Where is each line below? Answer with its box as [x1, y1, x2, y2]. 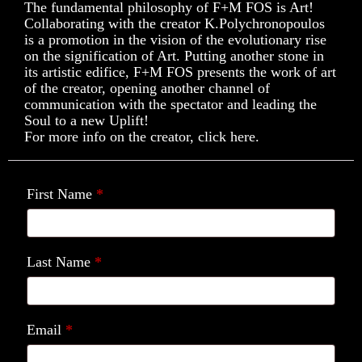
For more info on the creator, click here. [24, 128, 259, 145]
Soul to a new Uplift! [24, 112, 149, 128]
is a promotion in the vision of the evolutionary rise [24, 31, 326, 48]
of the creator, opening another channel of [24, 79, 270, 96]
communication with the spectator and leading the [24, 95, 317, 112]
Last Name [27, 253, 95, 270]
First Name [27, 185, 96, 202]
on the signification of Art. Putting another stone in [24, 47, 324, 64]
